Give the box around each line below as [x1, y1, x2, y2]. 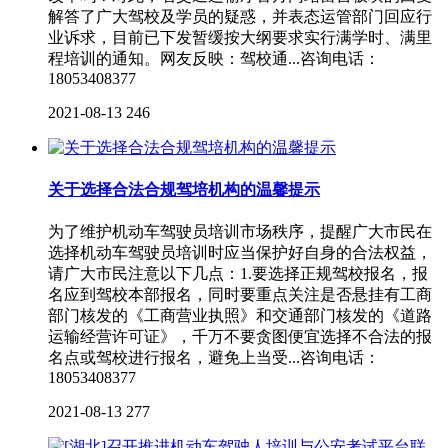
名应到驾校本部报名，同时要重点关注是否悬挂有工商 [48, 286, 432, 304]
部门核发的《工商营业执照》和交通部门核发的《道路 [48, 307, 432, 325]
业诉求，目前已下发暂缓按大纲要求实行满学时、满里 [48, 28, 432, 46]
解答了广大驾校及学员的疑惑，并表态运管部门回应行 [48, 7, 432, 25]
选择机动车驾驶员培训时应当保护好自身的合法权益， [48, 244, 432, 262]
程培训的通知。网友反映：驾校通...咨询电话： [48, 49, 380, 67]
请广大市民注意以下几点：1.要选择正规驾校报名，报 [48, 265, 428, 283]
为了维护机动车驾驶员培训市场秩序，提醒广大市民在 [48, 223, 432, 241]
